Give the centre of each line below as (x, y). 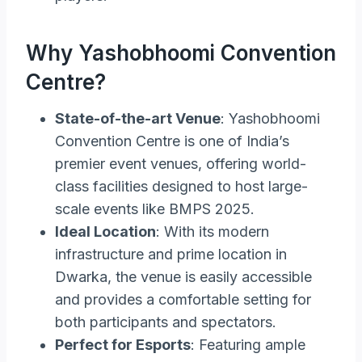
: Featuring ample (248, 344)
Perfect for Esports (123, 344)
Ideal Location (105, 231)
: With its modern (213, 231)
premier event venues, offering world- (181, 163)
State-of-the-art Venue (138, 118)
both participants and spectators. (166, 322)
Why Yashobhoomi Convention (181, 53)
